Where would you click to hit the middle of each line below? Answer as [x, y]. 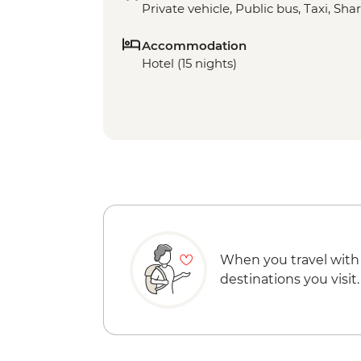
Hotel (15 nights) [189, 64]
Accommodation [194, 46]
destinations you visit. [290, 280]
